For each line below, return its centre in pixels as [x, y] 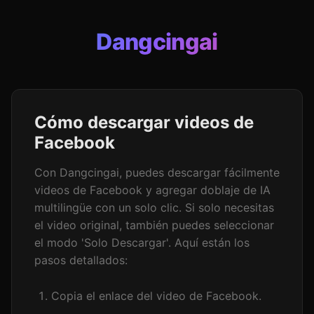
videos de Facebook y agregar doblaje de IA [152, 190]
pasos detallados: [81, 260]
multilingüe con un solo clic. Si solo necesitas [154, 207]
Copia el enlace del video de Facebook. [156, 296]
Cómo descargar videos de [144, 122]
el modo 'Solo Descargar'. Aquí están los [142, 243]
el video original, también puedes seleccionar [154, 225]
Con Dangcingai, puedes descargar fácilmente [157, 172]
